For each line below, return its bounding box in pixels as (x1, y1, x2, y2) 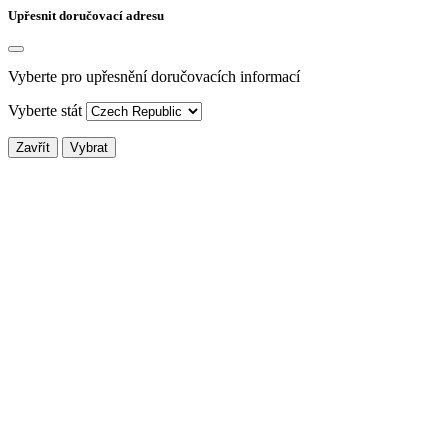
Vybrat (70, 140, 108, 156)
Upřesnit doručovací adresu (8, 8, 164, 23)
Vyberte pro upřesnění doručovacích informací (8, 68, 300, 86)
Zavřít (16, 140, 50, 156)
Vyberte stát (8, 102, 82, 120)
